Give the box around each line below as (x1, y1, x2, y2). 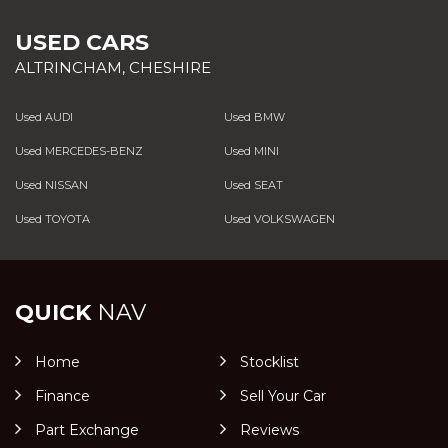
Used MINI (223, 144, 279, 158)
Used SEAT (223, 178, 283, 192)
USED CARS (15, 29, 149, 56)
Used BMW (223, 110, 285, 124)
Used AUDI (15, 110, 73, 124)
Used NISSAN (15, 178, 88, 192)
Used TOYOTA (15, 212, 90, 226)
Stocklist (239, 353, 299, 371)
